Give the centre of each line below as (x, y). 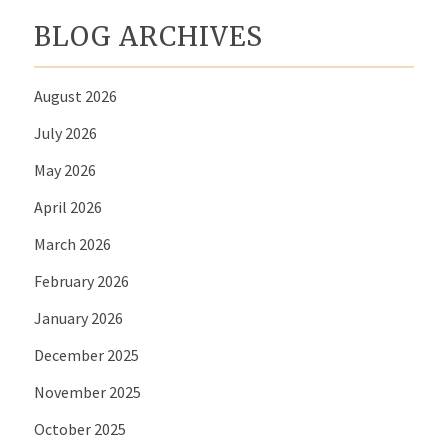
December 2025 (86, 355)
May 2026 (64, 170)
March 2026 (72, 244)
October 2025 (79, 429)
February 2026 (81, 281)
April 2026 (67, 207)
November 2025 (87, 392)
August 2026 (75, 96)
